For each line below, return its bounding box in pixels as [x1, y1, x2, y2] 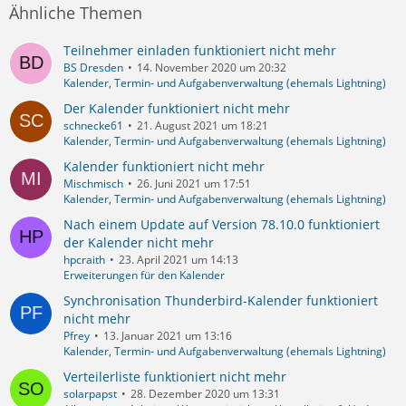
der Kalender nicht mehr [63, 234, 214, 252]
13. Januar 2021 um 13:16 [103, 328, 232, 344]
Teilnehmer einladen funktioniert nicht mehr [63, 42, 336, 60]
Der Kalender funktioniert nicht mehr [63, 100, 290, 118]
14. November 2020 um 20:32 [137, 60, 286, 76]
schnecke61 [63, 118, 123, 134]
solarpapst [63, 386, 117, 402]
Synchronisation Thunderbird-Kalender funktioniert [63, 292, 378, 310]
